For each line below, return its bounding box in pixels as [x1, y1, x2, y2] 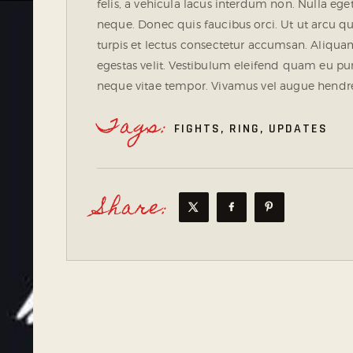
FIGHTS [174, 120, 221, 137]
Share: [97, 188, 170, 229]
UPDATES [269, 120, 328, 137]
